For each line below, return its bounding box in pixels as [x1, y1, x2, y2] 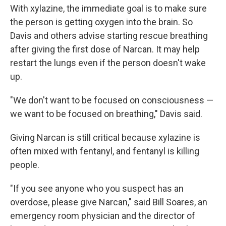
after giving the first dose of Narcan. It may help [10, 43, 200, 54]
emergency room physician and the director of [10, 210, 195, 221]
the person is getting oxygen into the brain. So [10, 16, 193, 27]
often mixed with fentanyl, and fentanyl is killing [10, 145, 199, 156]
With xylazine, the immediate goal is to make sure [10, 3, 207, 14]
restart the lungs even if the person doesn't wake [10, 57, 206, 68]
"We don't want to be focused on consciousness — [10, 94, 213, 105]
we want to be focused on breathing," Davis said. [10, 108, 202, 119]
